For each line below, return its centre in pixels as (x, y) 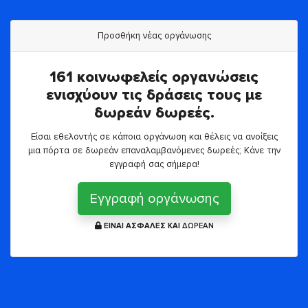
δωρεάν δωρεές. (154, 113)
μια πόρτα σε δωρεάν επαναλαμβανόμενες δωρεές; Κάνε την (154, 150)
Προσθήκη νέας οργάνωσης (154, 35)
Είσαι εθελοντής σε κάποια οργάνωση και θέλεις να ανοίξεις (154, 136)
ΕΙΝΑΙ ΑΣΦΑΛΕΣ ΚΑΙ (142, 226)
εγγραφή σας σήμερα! (154, 164)
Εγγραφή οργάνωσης (154, 199)
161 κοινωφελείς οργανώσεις (154, 77)
